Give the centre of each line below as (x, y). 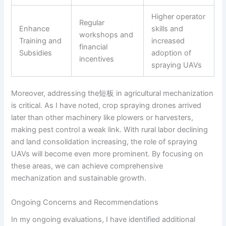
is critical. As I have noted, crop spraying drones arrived (106, 106)
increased (168, 41)
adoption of (172, 53)
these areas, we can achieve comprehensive (87, 166)
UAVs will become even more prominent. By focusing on (107, 154)
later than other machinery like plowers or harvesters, (102, 118)
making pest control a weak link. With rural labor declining (110, 130)
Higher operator (179, 16)
